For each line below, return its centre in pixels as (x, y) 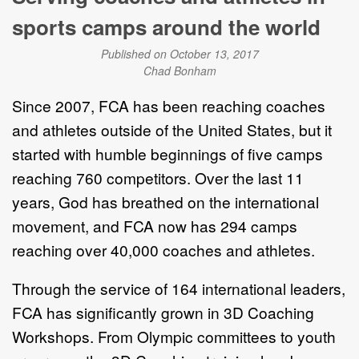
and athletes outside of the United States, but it (172, 129)
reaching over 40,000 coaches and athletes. (165, 249)
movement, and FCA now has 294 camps (155, 225)
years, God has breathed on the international (165, 201)
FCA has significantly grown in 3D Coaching (163, 312)
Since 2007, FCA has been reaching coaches (169, 105)
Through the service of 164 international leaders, (179, 288)
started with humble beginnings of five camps (167, 153)
